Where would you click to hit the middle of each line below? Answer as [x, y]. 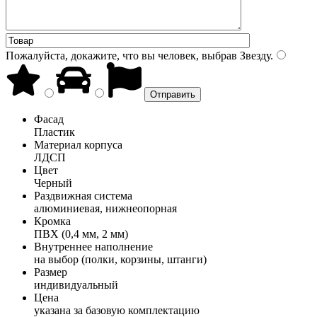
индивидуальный [76, 284]
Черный [53, 183]
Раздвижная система [83, 195]
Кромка [52, 221]
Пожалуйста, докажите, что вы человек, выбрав [121, 55]
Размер [51, 272]
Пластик [54, 132]
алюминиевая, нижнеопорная [105, 208]
